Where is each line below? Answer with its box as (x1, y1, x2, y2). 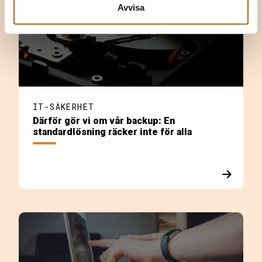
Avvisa (118, 2, 144, 13)
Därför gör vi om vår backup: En (33, 115, 175, 126)
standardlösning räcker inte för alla (33, 126, 192, 137)
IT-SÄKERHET (33, 101, 95, 112)
